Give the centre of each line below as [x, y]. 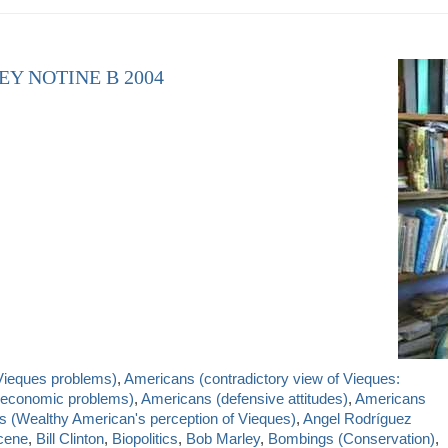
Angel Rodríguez [357, 418]
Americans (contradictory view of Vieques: [262, 378]
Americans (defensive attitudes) [244, 398]
